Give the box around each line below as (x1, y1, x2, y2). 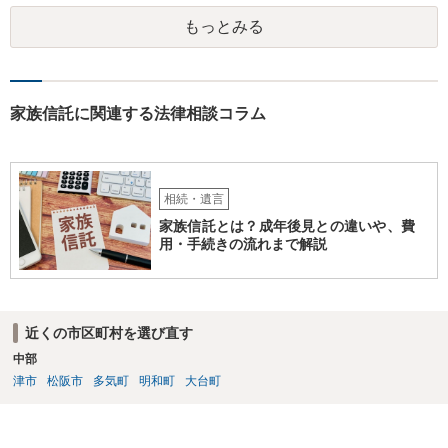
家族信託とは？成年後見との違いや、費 (159, 217, 415, 234)
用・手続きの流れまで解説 (159, 235, 327, 252)
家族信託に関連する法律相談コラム (10, 105, 266, 122)
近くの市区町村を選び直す (24, 324, 193, 341)
